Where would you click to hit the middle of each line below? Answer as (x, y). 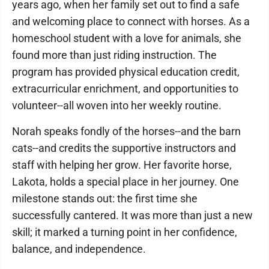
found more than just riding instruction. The (114, 55)
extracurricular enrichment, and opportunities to (125, 89)
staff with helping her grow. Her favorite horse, (122, 165)
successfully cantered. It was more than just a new (132, 215)
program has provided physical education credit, (126, 72)
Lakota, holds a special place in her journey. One (125, 182)
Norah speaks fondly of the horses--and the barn (126, 131)
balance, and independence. (79, 249)
